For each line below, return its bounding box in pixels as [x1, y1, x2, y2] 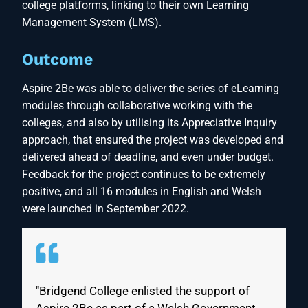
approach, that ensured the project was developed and [22, 133, 283, 147]
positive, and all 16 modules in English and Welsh [22, 185, 261, 199]
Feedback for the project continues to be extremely [22, 168, 265, 181]
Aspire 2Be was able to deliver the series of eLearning [22, 82, 279, 96]
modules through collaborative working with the [22, 99, 252, 113]
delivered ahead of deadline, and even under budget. [22, 151, 274, 164]
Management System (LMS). [22, 16, 162, 30]
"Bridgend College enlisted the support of [36, 284, 250, 298]
